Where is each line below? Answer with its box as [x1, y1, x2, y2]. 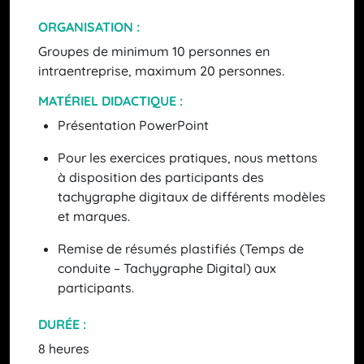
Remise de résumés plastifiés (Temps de [58, 240, 304, 258]
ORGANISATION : [38, 19, 140, 36]
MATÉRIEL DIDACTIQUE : [38, 93, 183, 110]
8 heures [38, 340, 89, 357]
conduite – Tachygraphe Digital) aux [58, 260, 276, 277]
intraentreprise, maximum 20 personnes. [38, 63, 284, 80]
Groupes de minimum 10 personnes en [38, 43, 270, 60]
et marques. [58, 208, 130, 225]
